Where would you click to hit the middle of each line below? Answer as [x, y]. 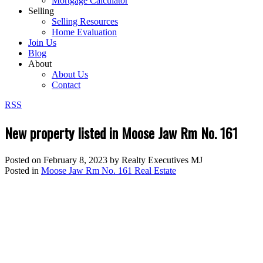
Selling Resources [85, 21]
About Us [70, 74]
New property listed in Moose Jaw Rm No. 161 [121, 132]
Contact [66, 85]
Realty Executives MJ [162, 160]
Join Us [42, 43]
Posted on [24, 160]
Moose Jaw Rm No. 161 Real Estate [109, 170]
